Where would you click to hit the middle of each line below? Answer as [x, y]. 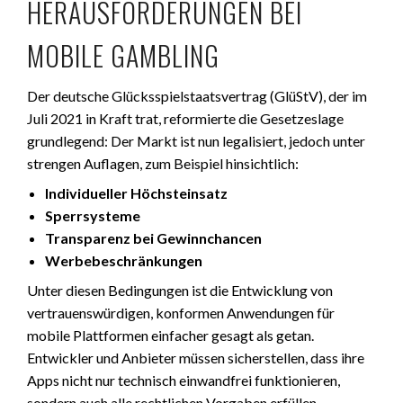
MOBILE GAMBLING [123, 55]
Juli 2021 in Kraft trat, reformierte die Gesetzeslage [185, 118]
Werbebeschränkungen [124, 260]
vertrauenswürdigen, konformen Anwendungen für [181, 313]
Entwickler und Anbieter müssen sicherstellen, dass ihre [196, 358]
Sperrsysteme [93, 215]
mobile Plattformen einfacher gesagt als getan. [170, 335]
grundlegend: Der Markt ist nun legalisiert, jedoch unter [196, 141]
